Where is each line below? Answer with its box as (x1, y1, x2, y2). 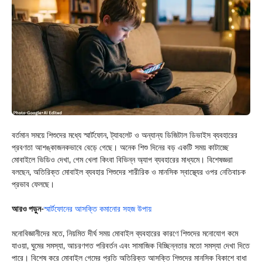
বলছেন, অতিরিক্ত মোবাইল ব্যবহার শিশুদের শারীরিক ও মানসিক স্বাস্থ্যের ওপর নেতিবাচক (12, 168, 246, 177)
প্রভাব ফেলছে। (12, 180, 54, 189)
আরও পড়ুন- (12, 205, 44, 213)
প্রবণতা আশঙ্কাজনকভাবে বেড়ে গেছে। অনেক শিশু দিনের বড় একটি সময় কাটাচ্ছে (12, 143, 229, 152)
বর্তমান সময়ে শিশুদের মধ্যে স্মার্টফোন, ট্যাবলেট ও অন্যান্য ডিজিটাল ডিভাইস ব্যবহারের (12, 131, 237, 140)
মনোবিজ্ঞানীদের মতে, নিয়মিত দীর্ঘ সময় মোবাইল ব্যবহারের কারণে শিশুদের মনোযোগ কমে (12, 229, 238, 238)
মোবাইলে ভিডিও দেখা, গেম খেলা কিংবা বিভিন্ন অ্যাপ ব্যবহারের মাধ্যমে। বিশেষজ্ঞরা (12, 156, 233, 164)
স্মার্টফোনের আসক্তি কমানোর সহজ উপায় (44, 205, 151, 213)
